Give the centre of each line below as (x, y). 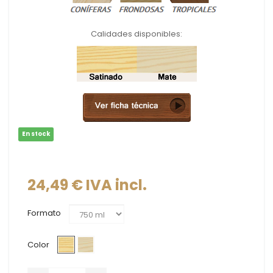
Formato (45, 213)
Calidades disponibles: (136, 34)
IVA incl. (115, 185)
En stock (36, 133)
